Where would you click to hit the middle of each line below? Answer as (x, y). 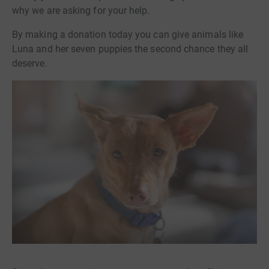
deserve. (30, 63)
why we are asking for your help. (81, 11)
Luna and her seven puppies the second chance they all (130, 49)
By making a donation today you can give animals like (128, 35)
